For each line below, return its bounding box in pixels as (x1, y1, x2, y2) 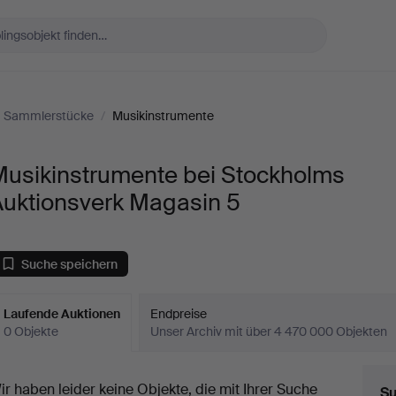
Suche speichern (21, 255, 118, 272)
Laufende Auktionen (4, 306, 121, 322)
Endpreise (150, 306, 208, 322)
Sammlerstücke (4, 108, 94, 124)
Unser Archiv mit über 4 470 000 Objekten (150, 324, 388, 339)
